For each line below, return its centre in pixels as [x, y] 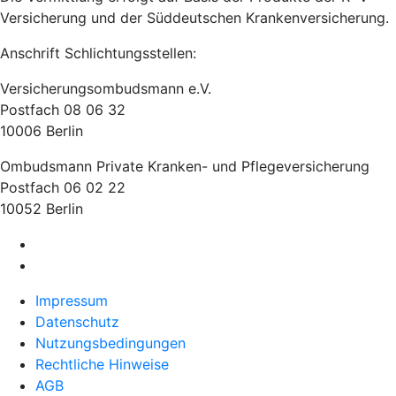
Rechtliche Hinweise [102, 364]
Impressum [72, 301]
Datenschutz [77, 322]
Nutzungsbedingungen [110, 343]
